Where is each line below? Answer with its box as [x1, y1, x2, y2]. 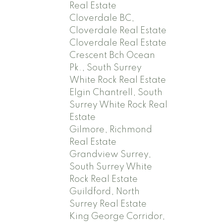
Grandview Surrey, [69, 150, 152, 159]
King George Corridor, [69, 212, 166, 221]
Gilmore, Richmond [69, 125, 153, 134]
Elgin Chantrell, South [69, 88, 163, 97]
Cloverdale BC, [69, 13, 135, 23]
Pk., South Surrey [69, 63, 142, 72]
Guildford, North [69, 187, 140, 196]
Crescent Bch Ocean [69, 51, 156, 60]
